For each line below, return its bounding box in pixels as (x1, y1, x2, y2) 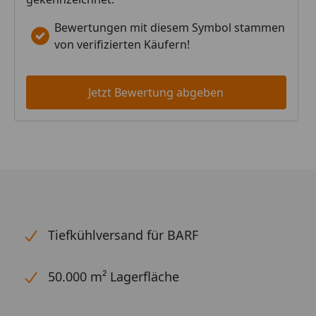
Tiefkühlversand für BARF (48, 226, 198, 243)
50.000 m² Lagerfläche (48, 268, 179, 285)
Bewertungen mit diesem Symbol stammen (54, 20, 285, 35)
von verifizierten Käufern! (54, 37, 190, 52)
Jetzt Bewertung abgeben (88, 85, 224, 100)
